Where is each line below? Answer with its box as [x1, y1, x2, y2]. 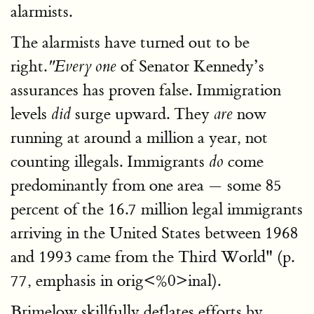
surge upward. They [71, 103, 214, 124]
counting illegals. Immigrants [11, 151, 209, 172]
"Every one [47, 56, 116, 76]
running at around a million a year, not [11, 127, 268, 148]
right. [11, 55, 47, 76]
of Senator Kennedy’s [116, 55, 264, 76]
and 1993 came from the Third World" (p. [11, 246, 294, 267]
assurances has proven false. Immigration [11, 79, 281, 100]
